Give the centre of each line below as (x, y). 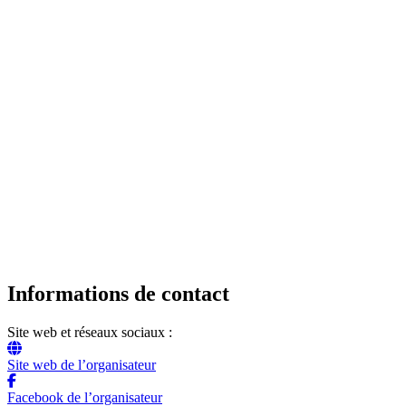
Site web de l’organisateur (82, 364)
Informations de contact (118, 294)
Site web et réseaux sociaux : (90, 332)
